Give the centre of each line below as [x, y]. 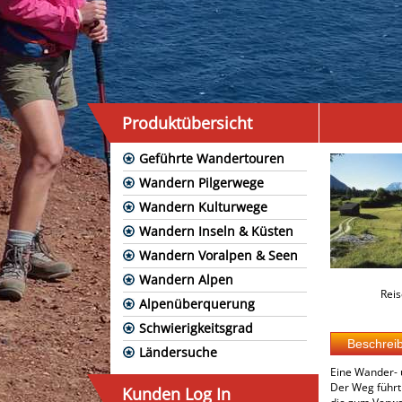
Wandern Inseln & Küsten [216, 231]
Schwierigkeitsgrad [196, 328]
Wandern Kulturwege [203, 207]
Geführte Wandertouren [212, 158]
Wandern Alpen [186, 280]
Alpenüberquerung [197, 304]
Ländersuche [178, 352]
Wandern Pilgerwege [201, 183]
